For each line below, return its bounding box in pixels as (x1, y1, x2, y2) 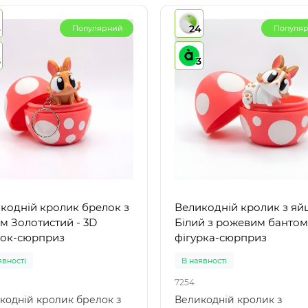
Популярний (72, 23, 123, 33)
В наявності (181, 255, 227, 265)
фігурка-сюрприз (175, 230, 267, 244)
